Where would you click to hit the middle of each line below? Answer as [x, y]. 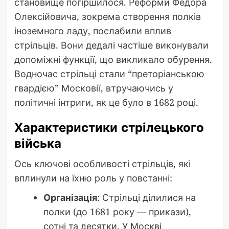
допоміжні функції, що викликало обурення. [113, 60]
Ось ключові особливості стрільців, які [102, 164]
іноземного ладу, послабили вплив [93, 31]
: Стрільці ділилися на [146, 198]
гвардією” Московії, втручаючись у [94, 88]
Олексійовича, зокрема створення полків [107, 17]
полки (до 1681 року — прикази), [117, 212]
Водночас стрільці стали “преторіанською [109, 74]
